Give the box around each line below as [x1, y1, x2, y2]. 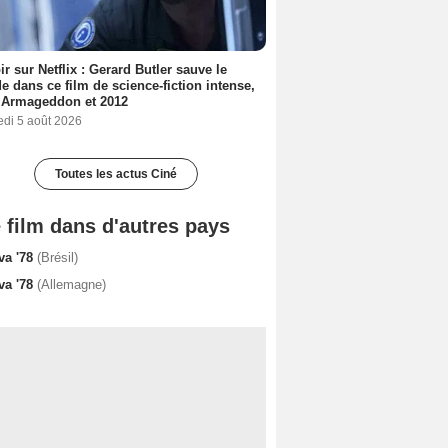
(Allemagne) [37, 276, 106, 292]
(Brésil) [37, 249, 78, 265]
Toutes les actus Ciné [55, 166, 177, 181]
